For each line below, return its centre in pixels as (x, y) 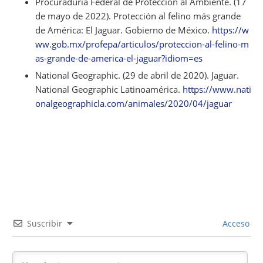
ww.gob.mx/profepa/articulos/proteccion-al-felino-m (142, 44)
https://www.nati (217, 90)
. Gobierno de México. (166, 30)
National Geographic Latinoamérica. (109, 90)
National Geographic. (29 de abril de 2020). (123, 75)
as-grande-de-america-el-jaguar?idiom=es (119, 58)
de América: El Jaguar (78, 30)
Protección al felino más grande (177, 16)
